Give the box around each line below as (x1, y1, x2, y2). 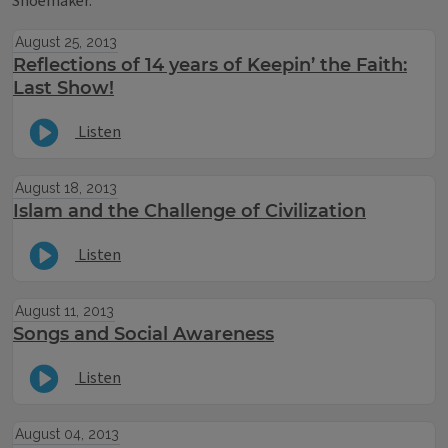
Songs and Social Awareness (13, 323, 274, 345)
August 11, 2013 (14, 303, 114, 319)
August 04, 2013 (14, 426, 119, 442)
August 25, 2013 (14, 34, 117, 50)
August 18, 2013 (14, 180, 117, 196)
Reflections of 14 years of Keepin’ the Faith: (13, 54, 407, 76)
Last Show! (13, 77, 114, 99)
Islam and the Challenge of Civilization (13, 200, 366, 222)
